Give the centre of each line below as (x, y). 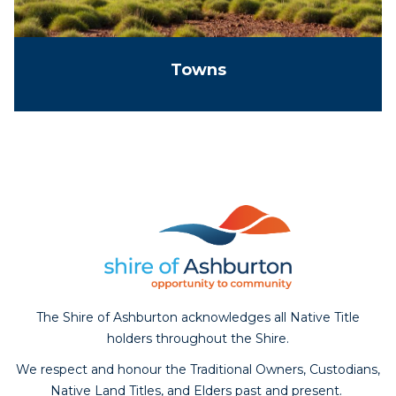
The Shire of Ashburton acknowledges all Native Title (198, 317)
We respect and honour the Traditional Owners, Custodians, (198, 369)
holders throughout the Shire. (198, 338)
